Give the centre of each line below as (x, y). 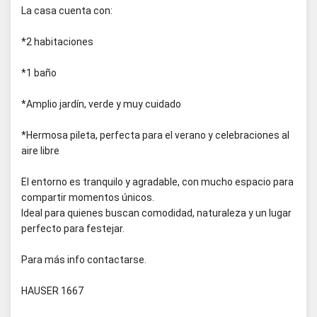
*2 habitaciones (57, 42)
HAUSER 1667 (52, 291)
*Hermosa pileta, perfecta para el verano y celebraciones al (155, 135)
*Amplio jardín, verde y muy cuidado (101, 104)
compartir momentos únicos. (88, 197)
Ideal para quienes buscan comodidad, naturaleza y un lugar (156, 213)
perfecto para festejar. (73, 229)
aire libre (40, 151)
